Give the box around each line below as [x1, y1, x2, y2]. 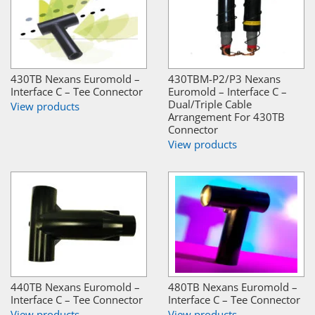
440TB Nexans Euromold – [11, 279, 140, 294]
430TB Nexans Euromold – [11, 71, 140, 86]
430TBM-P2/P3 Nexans [168, 71, 281, 86]
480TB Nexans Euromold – [168, 279, 297, 294]
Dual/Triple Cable [168, 96, 252, 111]
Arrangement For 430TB [168, 109, 285, 124]
